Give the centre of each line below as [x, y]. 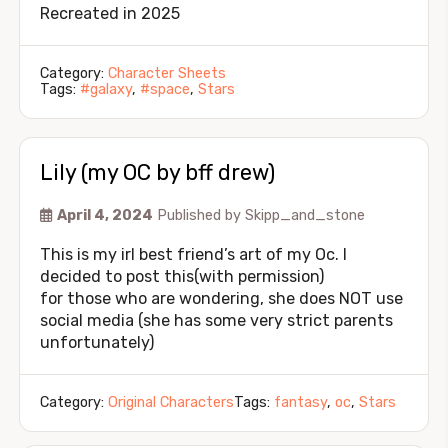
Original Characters [171, 402]
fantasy [300, 402]
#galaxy [106, 89]
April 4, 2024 [105, 215]
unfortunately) [97, 342]
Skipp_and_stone [305, 215]
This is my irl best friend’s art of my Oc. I [193, 254]
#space [165, 89]
